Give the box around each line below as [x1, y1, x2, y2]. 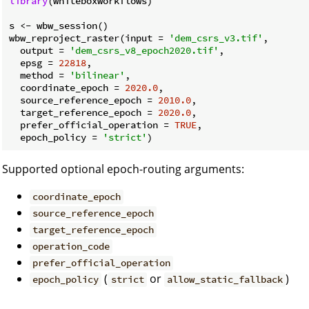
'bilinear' [70, 69, 125, 82]
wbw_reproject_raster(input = [9, 32, 169, 45]
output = [9, 44, 70, 57]
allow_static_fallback [166, 273, 283, 286]
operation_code [32, 240, 110, 253]
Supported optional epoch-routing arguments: [2, 161, 244, 177]
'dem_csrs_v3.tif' [169, 32, 263, 45]
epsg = [9, 57, 59, 70]
